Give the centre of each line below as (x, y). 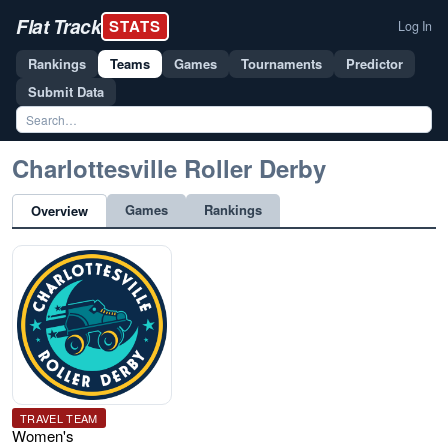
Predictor (374, 63)
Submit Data (66, 91)
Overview (59, 210)
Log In (415, 26)
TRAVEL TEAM (59, 418)
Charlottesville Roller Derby (169, 168)
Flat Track (58, 26)
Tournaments (281, 63)
